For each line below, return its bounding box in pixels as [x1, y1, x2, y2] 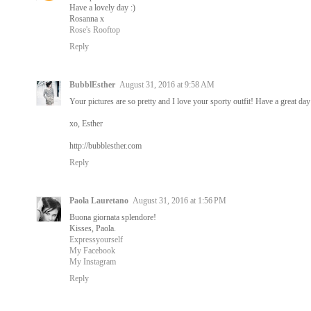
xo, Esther [69, 118, 103, 128]
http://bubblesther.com [69, 140, 142, 151]
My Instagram [69, 256, 116, 267]
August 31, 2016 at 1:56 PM [133, 195, 226, 205]
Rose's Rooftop [69, 24, 120, 35]
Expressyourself [69, 234, 123, 244]
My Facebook [69, 245, 115, 255]
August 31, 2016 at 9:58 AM [119, 79, 215, 90]
